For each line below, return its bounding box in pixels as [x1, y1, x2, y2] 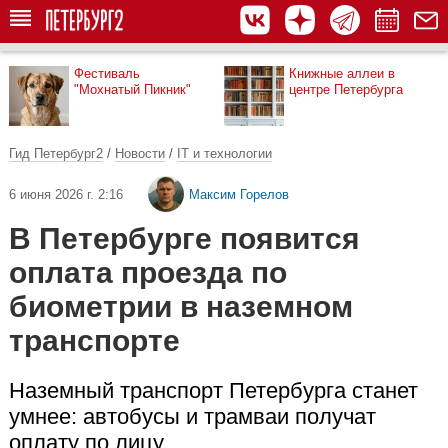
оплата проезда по [9, 256, 287, 289]
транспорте [9, 324, 180, 357]
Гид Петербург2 [9, 146, 103, 161]
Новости [115, 146, 165, 161]
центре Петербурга [289, 82, 403, 97]
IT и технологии [177, 146, 272, 161]
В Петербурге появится [9, 222, 360, 255]
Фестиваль [74, 66, 140, 81]
